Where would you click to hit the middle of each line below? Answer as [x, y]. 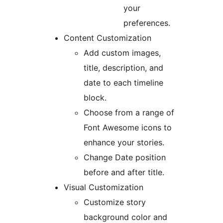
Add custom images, [122, 53]
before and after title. [124, 172]
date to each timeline [123, 83]
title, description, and [123, 68]
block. [95, 98]
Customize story [115, 202]
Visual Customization [104, 187]
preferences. [147, 23]
